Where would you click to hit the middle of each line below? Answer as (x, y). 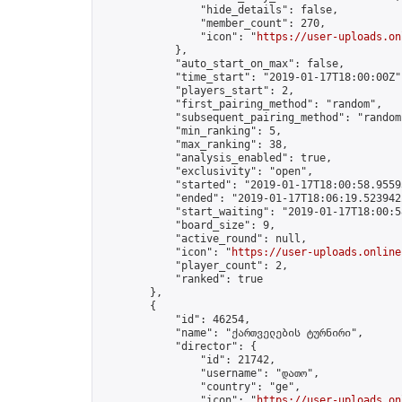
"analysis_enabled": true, (216, 158)
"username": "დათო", (210, 373)
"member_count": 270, (213, 23)
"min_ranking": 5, (191, 131)
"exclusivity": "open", (206, 171)
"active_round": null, (203, 239)
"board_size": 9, (188, 225)
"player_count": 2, (194, 266)
